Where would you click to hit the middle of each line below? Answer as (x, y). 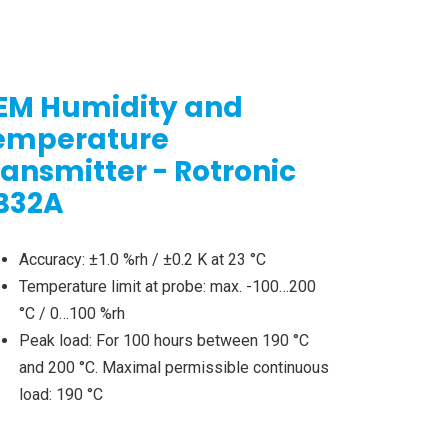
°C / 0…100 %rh (71, 314)
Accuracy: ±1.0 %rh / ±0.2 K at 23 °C (142, 260)
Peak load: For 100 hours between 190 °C (163, 341)
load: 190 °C (60, 395)
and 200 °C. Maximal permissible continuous (173, 368)
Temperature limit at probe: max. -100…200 (167, 287)
